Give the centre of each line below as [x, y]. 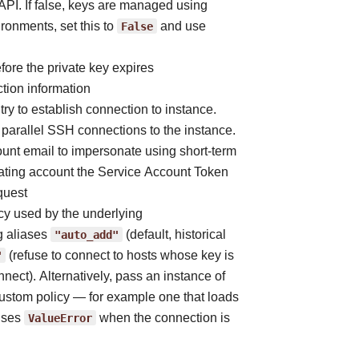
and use [182, 26]
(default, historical [174, 234]
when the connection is [163, 318]
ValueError [60, 318]
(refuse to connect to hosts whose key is [120, 255]
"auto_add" [87, 234]
